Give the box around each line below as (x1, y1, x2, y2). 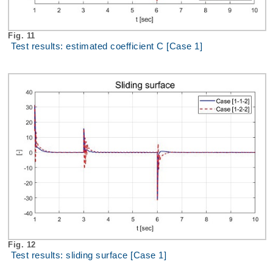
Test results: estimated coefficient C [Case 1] (11, 41, 202, 52)
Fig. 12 (8, 240, 38, 250)
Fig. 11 (8, 31, 38, 41)
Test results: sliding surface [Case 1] (11, 250, 166, 261)
